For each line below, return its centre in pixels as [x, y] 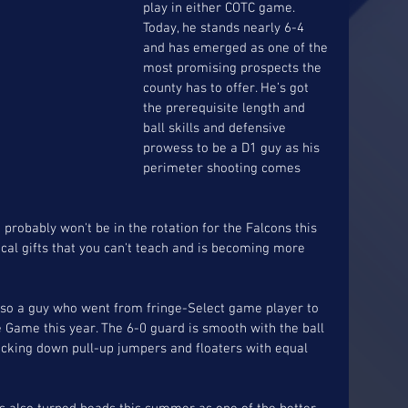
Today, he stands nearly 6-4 [225, 28]
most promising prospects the [234, 68]
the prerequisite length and [226, 108]
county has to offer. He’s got [228, 88]
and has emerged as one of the [237, 48]
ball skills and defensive [216, 128]
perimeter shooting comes [224, 168]
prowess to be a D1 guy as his [233, 148]
